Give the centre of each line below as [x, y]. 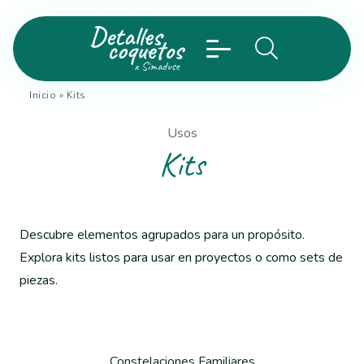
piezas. [39, 280]
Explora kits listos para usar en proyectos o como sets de [181, 258]
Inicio [43, 95]
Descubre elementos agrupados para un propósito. [162, 235]
